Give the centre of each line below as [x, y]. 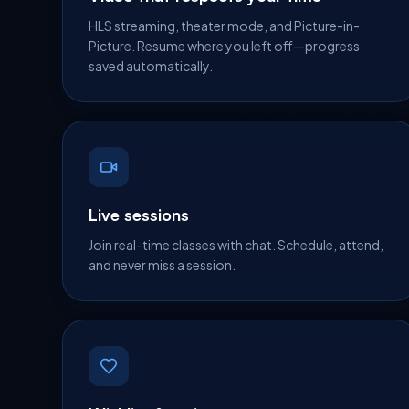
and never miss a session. [162, 265]
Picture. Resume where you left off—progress [224, 46]
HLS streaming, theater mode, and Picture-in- [224, 26]
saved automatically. [151, 66]
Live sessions [139, 215]
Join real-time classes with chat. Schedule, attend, [236, 245]
